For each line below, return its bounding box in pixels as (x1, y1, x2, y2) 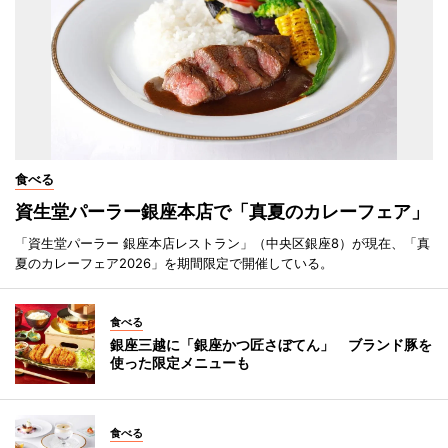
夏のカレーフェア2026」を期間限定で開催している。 (15, 254, 333, 271)
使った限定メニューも (110, 353, 250, 371)
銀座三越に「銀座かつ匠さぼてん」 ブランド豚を (110, 335, 432, 353)
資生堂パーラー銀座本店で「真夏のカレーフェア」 (15, 200, 429, 222)
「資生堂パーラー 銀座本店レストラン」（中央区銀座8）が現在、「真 (15, 234, 430, 251)
